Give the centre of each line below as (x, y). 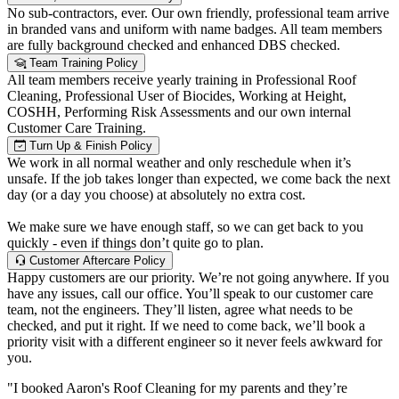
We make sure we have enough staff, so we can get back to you (185, 227)
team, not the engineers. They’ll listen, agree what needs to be (180, 310)
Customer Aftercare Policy (96, 261)
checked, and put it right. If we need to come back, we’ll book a (186, 326)
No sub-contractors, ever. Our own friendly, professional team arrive (198, 13)
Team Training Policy (82, 63)
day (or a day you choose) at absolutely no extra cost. (156, 195)
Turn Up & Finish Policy (89, 146)
